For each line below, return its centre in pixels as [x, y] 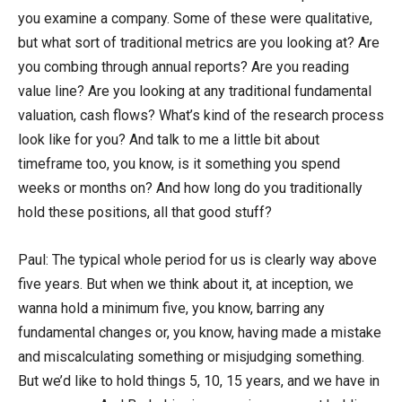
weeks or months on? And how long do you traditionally [190, 188]
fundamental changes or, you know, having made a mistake [200, 332]
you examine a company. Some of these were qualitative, [195, 18]
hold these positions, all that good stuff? [145, 212]
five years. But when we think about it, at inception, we [186, 284]
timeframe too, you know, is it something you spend [179, 163]
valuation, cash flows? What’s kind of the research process [201, 115]
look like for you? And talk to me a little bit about [169, 139]
